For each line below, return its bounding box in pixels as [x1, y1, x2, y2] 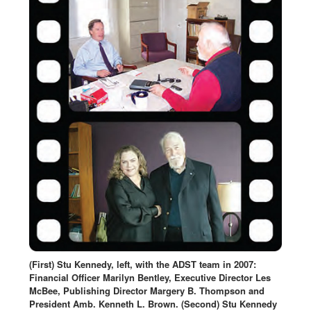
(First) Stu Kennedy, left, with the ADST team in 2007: [29, 258, 256, 271]
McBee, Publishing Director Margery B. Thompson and [29, 284, 264, 298]
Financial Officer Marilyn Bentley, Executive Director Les [29, 271, 271, 285]
